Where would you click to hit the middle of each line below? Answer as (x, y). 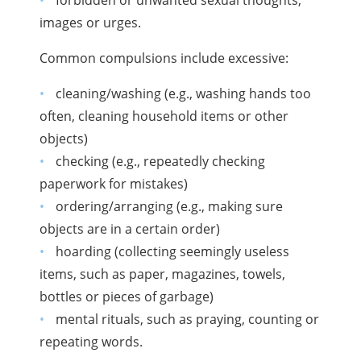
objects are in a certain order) (130, 228)
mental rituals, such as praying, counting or (187, 319)
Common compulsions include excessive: (164, 58)
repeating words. (91, 341)
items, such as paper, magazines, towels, (163, 274)
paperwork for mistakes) (114, 183)
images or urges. (91, 22)
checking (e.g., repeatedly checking (160, 161)
